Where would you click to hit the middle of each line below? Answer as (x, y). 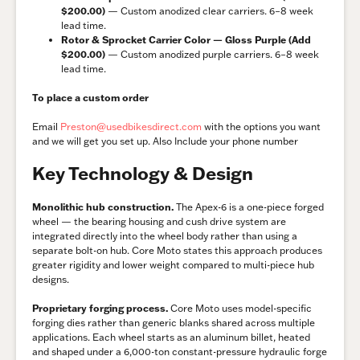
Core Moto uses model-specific (240, 309)
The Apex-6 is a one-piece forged (249, 207)
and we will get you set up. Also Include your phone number (165, 141)
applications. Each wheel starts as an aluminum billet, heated (171, 337)
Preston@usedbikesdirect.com (131, 127)
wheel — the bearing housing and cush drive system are (159, 222)
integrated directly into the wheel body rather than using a (165, 236)
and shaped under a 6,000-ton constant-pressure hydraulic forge (180, 352)
